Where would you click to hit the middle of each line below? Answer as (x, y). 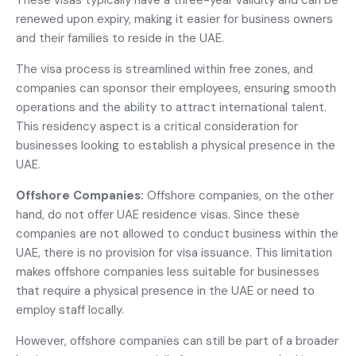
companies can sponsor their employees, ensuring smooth (176, 88)
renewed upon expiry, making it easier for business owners (174, 19)
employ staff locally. (70, 310)
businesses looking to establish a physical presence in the (176, 145)
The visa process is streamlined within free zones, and (164, 69)
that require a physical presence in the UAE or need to (165, 291)
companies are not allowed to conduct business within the (177, 234)
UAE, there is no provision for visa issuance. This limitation (174, 253)
